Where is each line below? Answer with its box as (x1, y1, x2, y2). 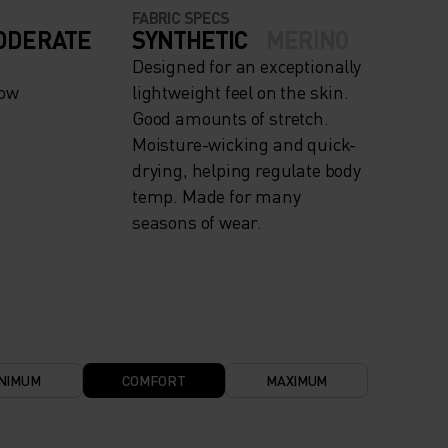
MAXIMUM (266, 371, 328, 390)
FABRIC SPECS (132, 7, 230, 29)
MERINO (266, 24, 350, 56)
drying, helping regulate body (132, 158, 361, 182)
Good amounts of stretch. (132, 106, 329, 130)
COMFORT (122, 371, 186, 390)
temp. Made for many (132, 184, 301, 208)
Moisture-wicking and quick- (132, 132, 357, 156)
